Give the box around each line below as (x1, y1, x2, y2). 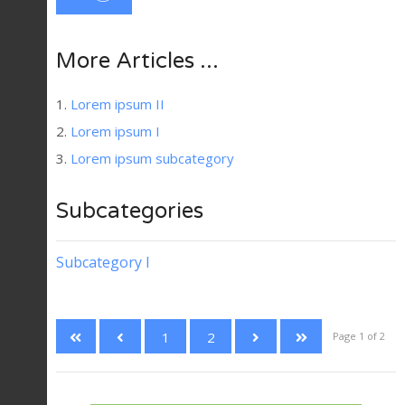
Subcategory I (56, 252, 150, 273)
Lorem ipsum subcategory (71, 149, 234, 168)
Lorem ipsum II (71, 95, 165, 114)
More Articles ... (56, 48, 219, 75)
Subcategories (56, 198, 203, 225)
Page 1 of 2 (333, 329, 385, 344)
